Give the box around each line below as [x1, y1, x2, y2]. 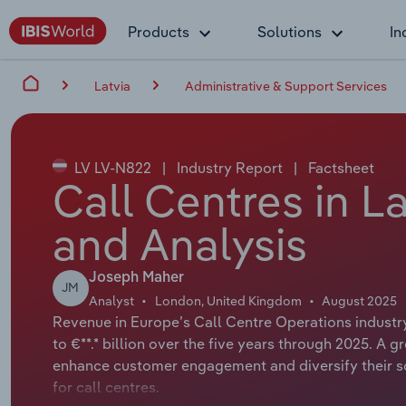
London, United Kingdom [154, 292, 302, 309]
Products [128, 23, 189, 41]
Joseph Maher [88, 270, 184, 285]
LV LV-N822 [70, 158, 155, 177]
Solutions [257, 23, 322, 41]
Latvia [94, 77, 130, 94]
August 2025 [322, 292, 398, 309]
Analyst [88, 292, 134, 309]
